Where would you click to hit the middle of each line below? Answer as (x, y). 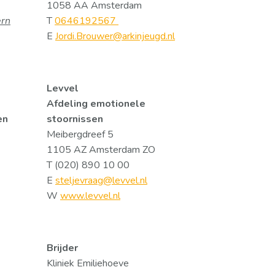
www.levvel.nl (90, 196)
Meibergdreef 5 (80, 134)
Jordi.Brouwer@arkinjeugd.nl (115, 36)
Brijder (62, 248)
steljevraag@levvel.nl (101, 180)
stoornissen (75, 119)
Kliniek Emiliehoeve (88, 263)
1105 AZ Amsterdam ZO (101, 150)
